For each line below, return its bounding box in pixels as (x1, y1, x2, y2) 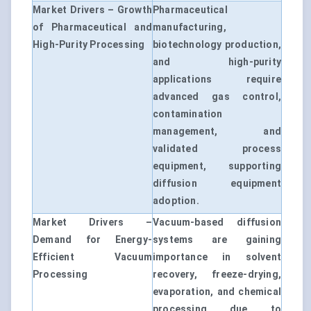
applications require (153, 74, 281, 85)
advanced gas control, (153, 91, 281, 103)
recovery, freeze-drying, (153, 269, 281, 280)
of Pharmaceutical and (33, 22, 152, 33)
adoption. (153, 195, 199, 207)
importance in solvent (153, 251, 281, 263)
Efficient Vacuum (33, 251, 152, 263)
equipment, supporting (153, 160, 281, 172)
